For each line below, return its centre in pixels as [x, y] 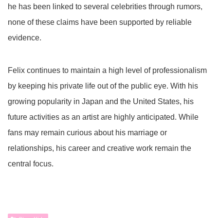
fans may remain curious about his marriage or [87, 133]
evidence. [25, 37]
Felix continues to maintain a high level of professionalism [107, 71]
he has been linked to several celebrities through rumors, [105, 6]
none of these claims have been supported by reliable [100, 22]
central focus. [31, 164]
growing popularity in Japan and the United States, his [101, 102]
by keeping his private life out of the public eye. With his [103, 86]
